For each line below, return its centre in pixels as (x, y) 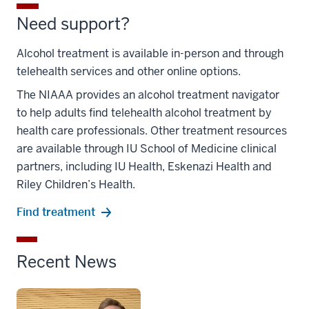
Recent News (67, 262)
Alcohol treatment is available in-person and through (150, 54)
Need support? (73, 24)
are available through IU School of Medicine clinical (147, 149)
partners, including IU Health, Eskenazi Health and (144, 167)
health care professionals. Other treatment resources (152, 131)
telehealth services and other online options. (129, 72)
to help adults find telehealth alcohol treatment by (144, 113)
